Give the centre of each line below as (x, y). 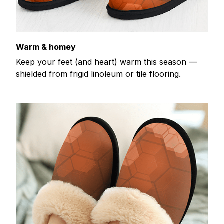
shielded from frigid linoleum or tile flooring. (98, 74)
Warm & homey (46, 47)
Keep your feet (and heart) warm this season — (106, 62)
